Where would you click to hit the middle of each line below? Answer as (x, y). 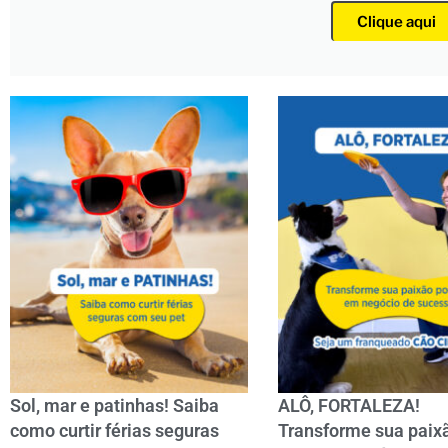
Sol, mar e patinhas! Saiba (114, 406)
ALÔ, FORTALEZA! (348, 406)
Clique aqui (397, 22)
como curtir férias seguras (114, 431)
